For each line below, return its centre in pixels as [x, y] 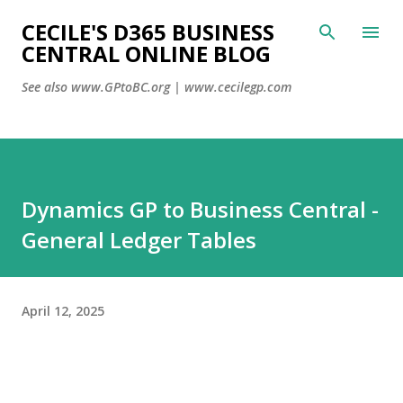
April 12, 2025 [63, 310]
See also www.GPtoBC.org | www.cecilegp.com [157, 87]
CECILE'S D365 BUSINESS [148, 32]
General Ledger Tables [139, 240]
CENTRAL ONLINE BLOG [146, 54]
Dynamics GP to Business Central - [200, 209]
